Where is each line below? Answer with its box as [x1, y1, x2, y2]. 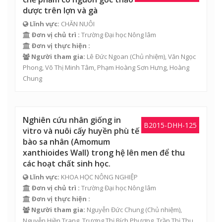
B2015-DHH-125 [144, 120, 197, 130]
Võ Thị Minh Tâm [45, 63, 94, 72]
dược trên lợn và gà [23, 5, 98, 16]
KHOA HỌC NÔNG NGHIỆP [59, 172, 138, 181]
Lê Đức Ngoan [87, 52, 128, 61]
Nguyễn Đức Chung [87, 205, 144, 214]
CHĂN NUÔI [59, 19, 95, 28]
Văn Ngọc [168, 52, 196, 61]
